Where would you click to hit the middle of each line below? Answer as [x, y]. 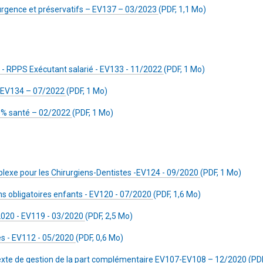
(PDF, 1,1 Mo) [182, 9]
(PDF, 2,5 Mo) [109, 216]
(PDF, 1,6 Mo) [177, 194]
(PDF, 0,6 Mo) [100, 238]
